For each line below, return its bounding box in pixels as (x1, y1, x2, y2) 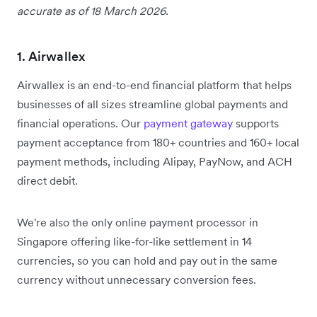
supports (233, 116, 279, 131)
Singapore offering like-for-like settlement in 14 (17, 234, 252, 249)
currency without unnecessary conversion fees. (17, 272, 256, 287)
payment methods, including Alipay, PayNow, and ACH (17, 154, 292, 169)
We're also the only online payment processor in (17, 215, 258, 230)
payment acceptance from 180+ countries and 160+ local (17, 135, 299, 150)
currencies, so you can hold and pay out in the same (17, 253, 277, 268)
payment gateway (144, 116, 233, 131)
